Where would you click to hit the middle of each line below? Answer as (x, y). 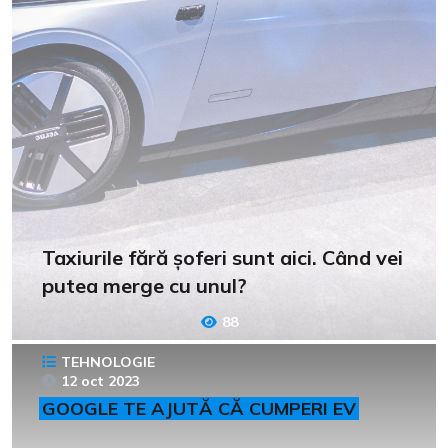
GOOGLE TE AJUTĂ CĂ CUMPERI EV (199, 408)
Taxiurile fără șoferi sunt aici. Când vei (222, 257)
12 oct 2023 (100, 380)
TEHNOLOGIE (108, 361)
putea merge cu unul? (144, 285)
